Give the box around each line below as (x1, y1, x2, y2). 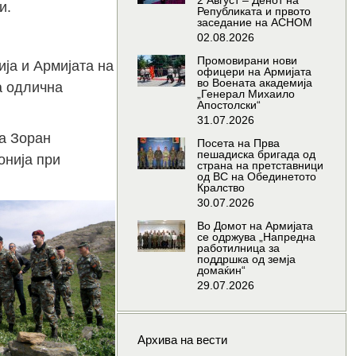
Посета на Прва (196, 137, 280, 150)
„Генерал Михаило (196, 87, 295, 101)
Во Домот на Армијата (196, 219, 313, 233)
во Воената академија (196, 76, 312, 90)
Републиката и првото (196, 5, 311, 18)
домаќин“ (196, 264, 246, 277)
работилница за (196, 242, 280, 255)
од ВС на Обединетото (196, 170, 316, 184)
